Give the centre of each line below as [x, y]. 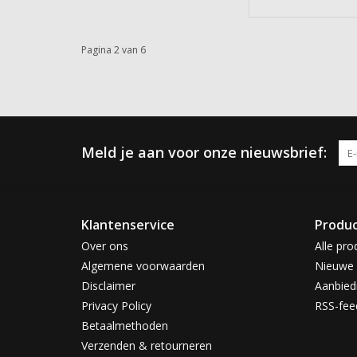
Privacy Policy [116, 305]
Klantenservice [128, 224]
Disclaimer [108, 285]
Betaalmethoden [125, 325]
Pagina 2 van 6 [114, 49]
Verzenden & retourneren [147, 345]
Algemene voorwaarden [143, 265]
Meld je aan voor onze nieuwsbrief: [204, 152]
